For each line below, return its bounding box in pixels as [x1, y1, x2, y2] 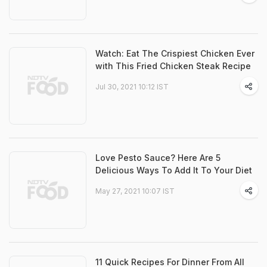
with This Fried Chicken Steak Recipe [95, 61, 251, 72]
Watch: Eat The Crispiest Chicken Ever [95, 48, 254, 59]
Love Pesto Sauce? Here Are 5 [95, 153, 221, 163]
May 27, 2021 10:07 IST [95, 187, 175, 196]
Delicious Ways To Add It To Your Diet [95, 165, 252, 176]
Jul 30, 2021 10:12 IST [95, 82, 169, 92]
